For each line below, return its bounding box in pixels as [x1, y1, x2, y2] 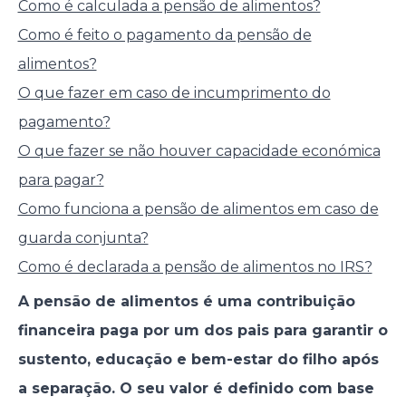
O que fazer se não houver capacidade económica [17, 142, 381, 160]
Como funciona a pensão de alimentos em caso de [17, 200, 379, 218]
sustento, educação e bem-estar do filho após [17, 351, 379, 369]
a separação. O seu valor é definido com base [17, 380, 374, 398]
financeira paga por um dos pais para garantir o [17, 322, 388, 340]
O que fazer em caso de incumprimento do [17, 84, 331, 102]
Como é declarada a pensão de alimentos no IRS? [17, 258, 372, 276]
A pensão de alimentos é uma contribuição [17, 293, 355, 311]
